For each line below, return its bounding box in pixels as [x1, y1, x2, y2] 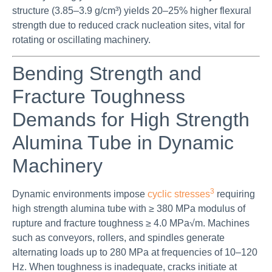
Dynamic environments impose [12, 188, 148, 199]
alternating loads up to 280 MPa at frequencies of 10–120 [12, 246, 257, 257]
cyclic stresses [148, 188, 210, 199]
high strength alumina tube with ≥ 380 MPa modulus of [12, 203, 245, 214]
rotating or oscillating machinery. [12, 34, 151, 45]
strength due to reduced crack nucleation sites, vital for [12, 19, 245, 30]
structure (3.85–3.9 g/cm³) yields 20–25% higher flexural [12, 5, 251, 16]
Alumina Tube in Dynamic [12, 131, 234, 154]
